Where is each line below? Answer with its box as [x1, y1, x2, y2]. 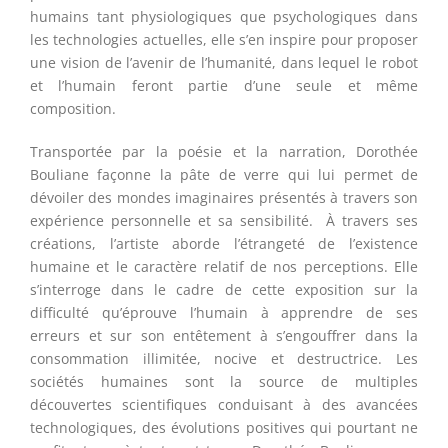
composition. [30, 99, 116, 119]
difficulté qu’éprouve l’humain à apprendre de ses [30, 303, 418, 323]
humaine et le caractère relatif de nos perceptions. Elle [30, 257, 418, 277]
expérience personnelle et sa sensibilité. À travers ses [30, 211, 418, 231]
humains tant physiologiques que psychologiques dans [30, 7, 418, 27]
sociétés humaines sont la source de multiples [30, 372, 418, 392]
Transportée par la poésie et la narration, [30, 142, 356, 162]
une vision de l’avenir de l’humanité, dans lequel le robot [30, 53, 418, 73]
